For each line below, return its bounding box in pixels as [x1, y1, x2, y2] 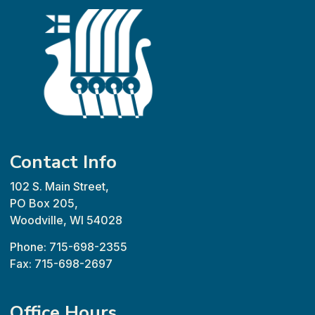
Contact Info [10, 149, 117, 174]
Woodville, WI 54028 [10, 212, 122, 227]
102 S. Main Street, [10, 179, 109, 193]
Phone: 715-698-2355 [10, 239, 127, 254]
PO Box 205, [10, 195, 78, 210]
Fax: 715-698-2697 [10, 256, 112, 271]
